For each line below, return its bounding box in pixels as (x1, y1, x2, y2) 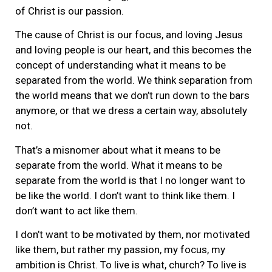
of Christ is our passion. (15, 4, 124, 17)
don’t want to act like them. (15, 204, 138, 217)
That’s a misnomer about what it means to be (15, 143, 220, 156)
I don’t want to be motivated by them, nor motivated (15, 228, 250, 240)
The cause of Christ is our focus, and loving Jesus (15, 29, 243, 41)
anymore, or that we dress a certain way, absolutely (15, 104, 247, 117)
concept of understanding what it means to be (15, 59, 226, 72)
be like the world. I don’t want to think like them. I (15, 189, 235, 202)
